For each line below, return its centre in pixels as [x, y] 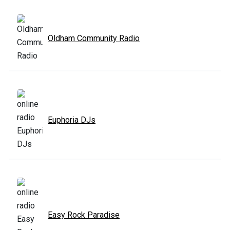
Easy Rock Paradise [84, 215]
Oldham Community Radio [94, 38]
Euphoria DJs [72, 120]
